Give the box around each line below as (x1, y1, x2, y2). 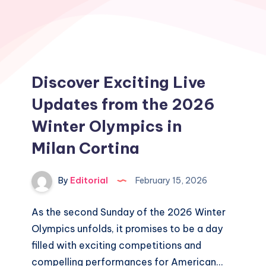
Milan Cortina (31, 138, 140, 158)
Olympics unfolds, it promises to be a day (31, 223, 223, 235)
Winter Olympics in (31, 116, 182, 136)
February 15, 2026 (134, 175, 208, 186)
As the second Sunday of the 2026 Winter (31, 206, 226, 218)
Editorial (68, 175, 109, 186)
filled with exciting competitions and (31, 239, 202, 251)
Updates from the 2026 (31, 94, 216, 114)
